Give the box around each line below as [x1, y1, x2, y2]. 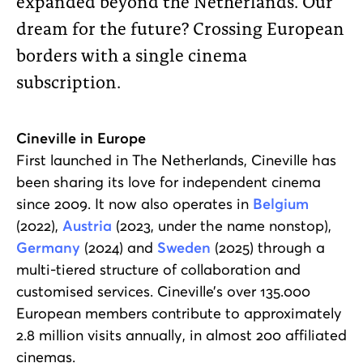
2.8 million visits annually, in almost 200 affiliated [16, 326, 347, 344]
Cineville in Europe [16, 129, 146, 147]
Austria [62, 216, 112, 235]
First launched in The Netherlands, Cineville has [16, 151, 336, 169]
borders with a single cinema [16, 42, 247, 66]
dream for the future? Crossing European [16, 15, 344, 40]
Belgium [253, 194, 309, 213]
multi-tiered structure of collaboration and [16, 260, 301, 279]
